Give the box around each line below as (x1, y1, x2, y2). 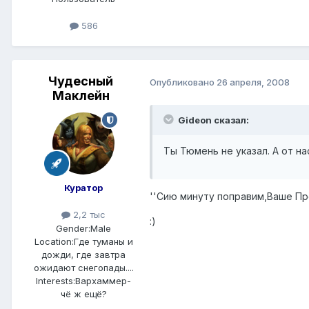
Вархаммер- (75, 275, 131, 286)
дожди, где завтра (41, 248, 126, 260)
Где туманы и (73, 235, 133, 247)
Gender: (56, 222, 90, 234)
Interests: (36, 275, 75, 286)
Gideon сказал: (176, 114, 249, 126)
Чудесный (48, 74, 113, 89)
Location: (34, 235, 74, 247)
